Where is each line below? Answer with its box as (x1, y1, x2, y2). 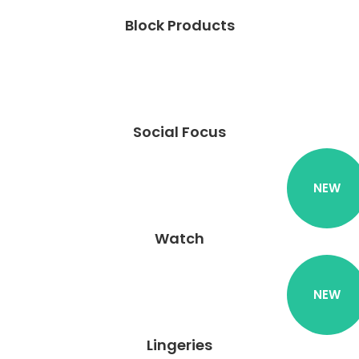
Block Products (124, 15, 235, 35)
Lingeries (147, 335, 212, 355)
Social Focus (133, 122, 226, 142)
